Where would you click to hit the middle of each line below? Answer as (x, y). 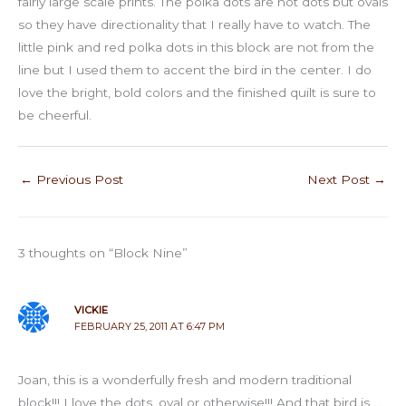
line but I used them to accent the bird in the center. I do (195, 70)
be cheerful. (55, 116)
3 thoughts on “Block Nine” (103, 253)
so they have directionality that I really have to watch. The (194, 25)
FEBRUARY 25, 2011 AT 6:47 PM (149, 327)
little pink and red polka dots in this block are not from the (196, 48)
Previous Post (78, 180)
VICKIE (91, 310)
